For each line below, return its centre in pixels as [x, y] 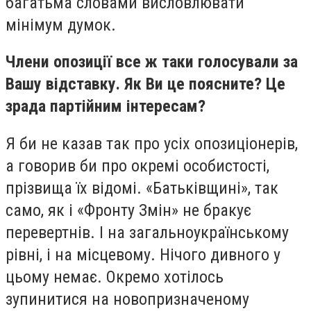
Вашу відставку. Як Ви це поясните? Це [145, 84]
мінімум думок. [61, 25]
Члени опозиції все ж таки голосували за [152, 62]
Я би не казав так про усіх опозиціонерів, [152, 143]
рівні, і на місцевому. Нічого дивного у [143, 254]
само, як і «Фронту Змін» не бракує [128, 210]
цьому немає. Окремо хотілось [115, 277]
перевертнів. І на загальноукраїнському [147, 232]
